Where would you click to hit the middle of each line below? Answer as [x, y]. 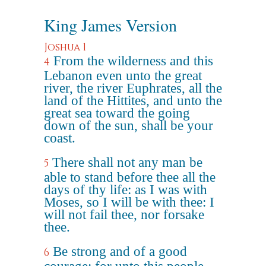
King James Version [110, 25]
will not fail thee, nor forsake [124, 215]
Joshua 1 [65, 47]
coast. [60, 138]
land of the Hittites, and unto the [133, 101]
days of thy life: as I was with [126, 190]
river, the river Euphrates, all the [133, 88]
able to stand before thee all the [130, 177]
